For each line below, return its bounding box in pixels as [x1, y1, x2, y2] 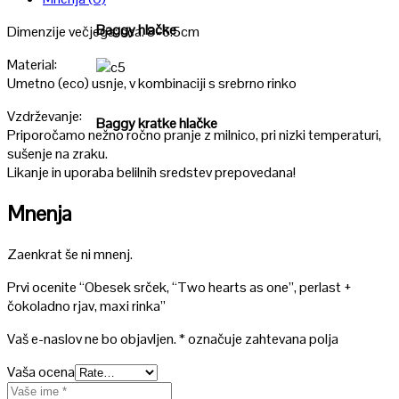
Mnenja [7, 199, 71, 227]
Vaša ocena [7, 362, 75, 381]
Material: [7, 54, 57, 74]
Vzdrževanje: [7, 106, 82, 126]
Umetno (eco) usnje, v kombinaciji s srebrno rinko [7, 73, 297, 93]
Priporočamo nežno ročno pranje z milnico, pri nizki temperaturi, [7, 125, 381, 144]
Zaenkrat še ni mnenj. [7, 244, 133, 264]
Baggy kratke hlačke [96, 114, 217, 134]
